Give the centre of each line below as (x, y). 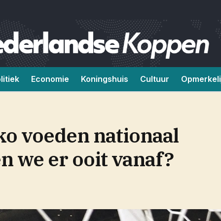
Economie (50, 79)
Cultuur (155, 79)
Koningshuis (105, 79)
